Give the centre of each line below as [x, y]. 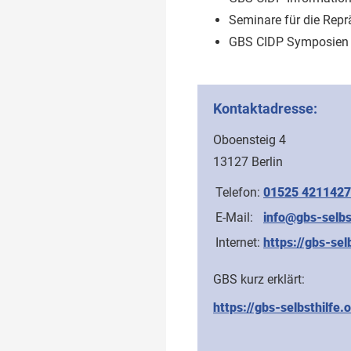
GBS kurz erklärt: [259, 279]
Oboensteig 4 [250, 139]
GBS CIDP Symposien [289, 42]
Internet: [238, 242]
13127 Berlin [248, 161]
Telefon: [238, 192]
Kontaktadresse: [265, 108]
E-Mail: [234, 217]
